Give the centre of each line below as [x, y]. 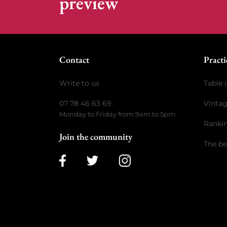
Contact [74, 60]
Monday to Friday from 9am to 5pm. [118, 114]
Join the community [96, 137]
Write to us [79, 83]
